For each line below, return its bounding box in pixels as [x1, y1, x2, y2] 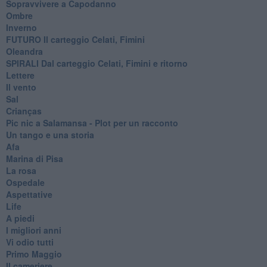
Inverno [5, 21, 37, 33]
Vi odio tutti [5, 235, 54, 248]
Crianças [5, 104, 42, 117]
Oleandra [5, 45, 43, 57]
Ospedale [5, 176, 45, 188]
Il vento [5, 80, 36, 93]
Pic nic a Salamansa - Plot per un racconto [5, 116, 178, 129]
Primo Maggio [5, 247, 62, 260]
